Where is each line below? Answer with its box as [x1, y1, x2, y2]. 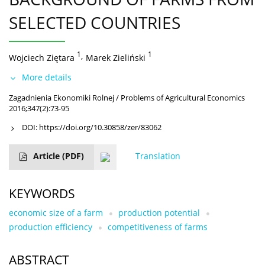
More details [22, 71, 72, 83]
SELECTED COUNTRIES [9, 11, 180, 34]
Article [33, 150, 62, 161]
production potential [118, 206, 200, 218]
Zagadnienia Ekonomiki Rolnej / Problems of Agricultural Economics [9, 92, 245, 103]
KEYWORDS [9, 185, 75, 202]
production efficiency [9, 221, 92, 232]
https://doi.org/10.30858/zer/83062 [39, 121, 161, 132]
